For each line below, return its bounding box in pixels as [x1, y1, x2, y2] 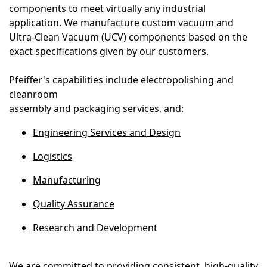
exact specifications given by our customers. [9, 45, 209, 58]
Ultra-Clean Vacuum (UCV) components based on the [9, 30, 247, 44]
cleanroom [9, 88, 58, 101]
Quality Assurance [33, 197, 114, 211]
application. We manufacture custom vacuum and [9, 16, 234, 30]
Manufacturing [33, 173, 101, 187]
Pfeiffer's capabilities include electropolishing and [9, 73, 234, 87]
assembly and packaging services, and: [9, 102, 184, 116]
